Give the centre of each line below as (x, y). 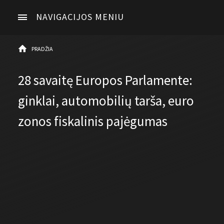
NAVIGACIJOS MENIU (80, 16)
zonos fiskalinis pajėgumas (93, 121)
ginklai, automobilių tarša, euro (106, 101)
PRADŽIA (42, 49)
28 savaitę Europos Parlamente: (105, 80)
